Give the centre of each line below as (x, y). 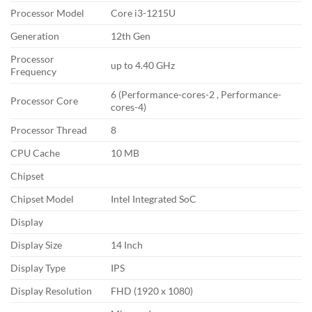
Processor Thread (49, 130)
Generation (35, 36)
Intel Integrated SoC (154, 199)
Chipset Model (42, 199)
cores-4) (129, 107)
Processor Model (47, 13)
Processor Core (44, 101)
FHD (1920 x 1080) (152, 291)
